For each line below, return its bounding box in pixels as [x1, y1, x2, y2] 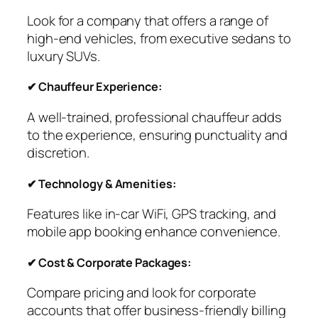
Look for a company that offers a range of [27, 11, 268, 30]
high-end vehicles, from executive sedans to [27, 28, 291, 48]
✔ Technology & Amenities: [27, 175, 177, 192]
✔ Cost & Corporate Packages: [27, 254, 192, 270]
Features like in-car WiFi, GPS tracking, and [27, 204, 276, 224]
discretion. [27, 143, 89, 162]
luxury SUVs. [27, 46, 100, 65]
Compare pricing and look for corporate [27, 283, 257, 302]
